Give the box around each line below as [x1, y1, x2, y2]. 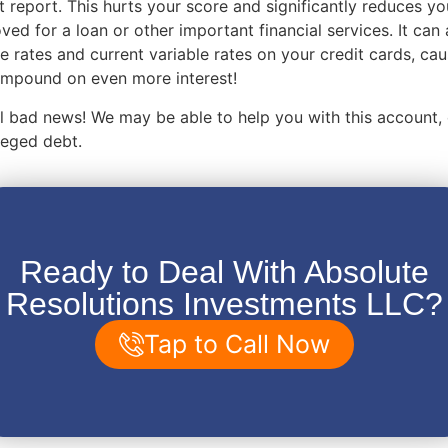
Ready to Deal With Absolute [19, 253, 429, 290]
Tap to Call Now [143, 328, 330, 359]
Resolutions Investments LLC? [5, 285, 443, 322]
